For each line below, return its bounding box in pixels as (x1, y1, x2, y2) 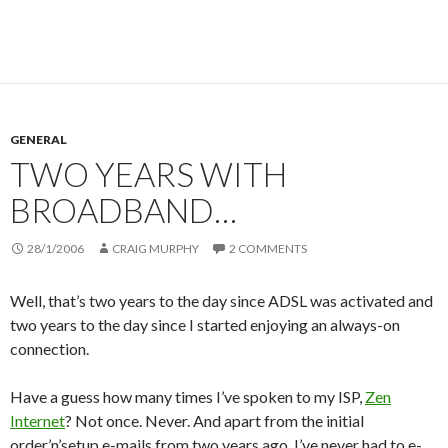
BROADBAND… (10, 190, 237, 230)
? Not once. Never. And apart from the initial (65, 411, 364, 430)
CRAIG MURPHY (112, 241, 199, 256)
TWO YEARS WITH (10, 154, 287, 194)
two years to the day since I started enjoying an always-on (10, 315, 400, 334)
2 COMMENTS (229, 241, 307, 256)
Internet (10, 411, 65, 430)
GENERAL (10, 132, 67, 147)
